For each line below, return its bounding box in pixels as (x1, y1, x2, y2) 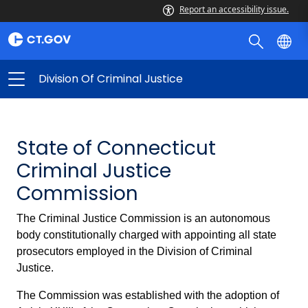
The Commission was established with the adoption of (16, 289, 279, 301)
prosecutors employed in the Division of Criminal (16, 245, 252, 257)
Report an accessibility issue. (179, 3, 289, 15)
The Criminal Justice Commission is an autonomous (16, 212, 270, 224)
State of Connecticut (16, 135, 216, 162)
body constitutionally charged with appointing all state (16, 229, 276, 241)
